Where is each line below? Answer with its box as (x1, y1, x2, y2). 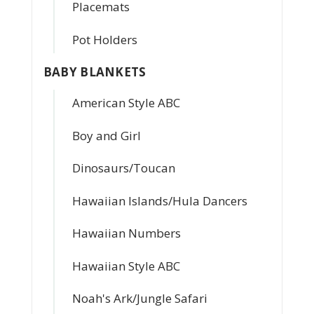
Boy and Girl (71, 127, 141, 144)
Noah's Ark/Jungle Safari (71, 290, 207, 306)
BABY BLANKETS (43, 64, 146, 80)
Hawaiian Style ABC (71, 257, 180, 274)
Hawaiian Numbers (71, 225, 181, 241)
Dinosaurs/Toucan (71, 160, 175, 176)
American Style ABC (71, 95, 180, 111)
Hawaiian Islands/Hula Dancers (71, 192, 247, 209)
